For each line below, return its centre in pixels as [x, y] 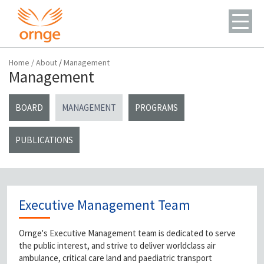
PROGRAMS [156, 108]
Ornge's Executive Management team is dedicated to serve [127, 233]
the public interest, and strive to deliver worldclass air [117, 245]
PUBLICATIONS [44, 140]
